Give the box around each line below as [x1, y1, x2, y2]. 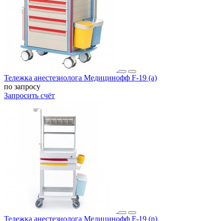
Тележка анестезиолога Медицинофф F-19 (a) [4, 73, 157, 82]
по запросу [4, 82, 40, 91]
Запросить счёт [4, 91, 55, 100]
